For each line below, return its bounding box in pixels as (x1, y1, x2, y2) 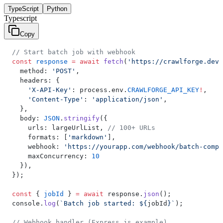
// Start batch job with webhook (12, 48, 135, 56)
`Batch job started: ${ (60, 199, 147, 207)
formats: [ (12, 133, 68, 141)
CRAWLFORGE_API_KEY (127, 86, 199, 94)
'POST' (52, 67, 76, 75)
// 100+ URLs (108, 123, 155, 131)
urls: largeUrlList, (12, 123, 108, 131)
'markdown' (68, 133, 108, 141)
